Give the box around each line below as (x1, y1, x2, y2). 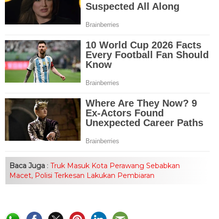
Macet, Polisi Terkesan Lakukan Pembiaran (9, 171, 154, 180)
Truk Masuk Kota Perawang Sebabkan (48, 161, 180, 170)
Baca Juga (9, 161, 45, 170)
